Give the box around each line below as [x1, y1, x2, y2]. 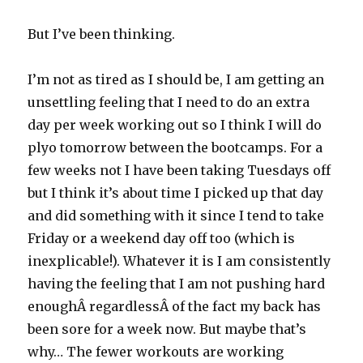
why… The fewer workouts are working [28, 344, 284, 360]
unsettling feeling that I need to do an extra [28, 94, 310, 110]
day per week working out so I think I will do [28, 117, 322, 133]
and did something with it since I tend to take [28, 207, 325, 224]
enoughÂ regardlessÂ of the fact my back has [28, 298, 322, 314]
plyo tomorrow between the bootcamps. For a [28, 139, 323, 156]
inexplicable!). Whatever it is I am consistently [28, 253, 331, 269]
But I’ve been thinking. [28, 26, 176, 42]
